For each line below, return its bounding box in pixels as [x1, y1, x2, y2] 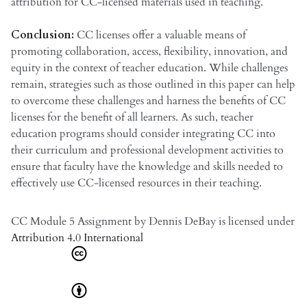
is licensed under [216, 213, 295, 229]
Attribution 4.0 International [11, 230, 143, 245]
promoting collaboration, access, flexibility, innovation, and [11, 43, 288, 59]
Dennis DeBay [149, 213, 216, 229]
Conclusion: [11, 27, 77, 42]
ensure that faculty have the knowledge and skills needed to [11, 158, 283, 174]
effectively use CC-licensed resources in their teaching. [11, 175, 262, 191]
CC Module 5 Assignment [11, 213, 134, 229]
